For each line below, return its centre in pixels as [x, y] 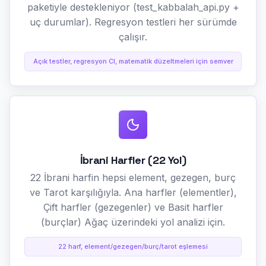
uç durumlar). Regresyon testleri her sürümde [133, 22]
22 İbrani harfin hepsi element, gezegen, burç [133, 177]
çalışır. [133, 37]
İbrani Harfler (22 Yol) [133, 160]
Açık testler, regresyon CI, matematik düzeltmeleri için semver [133, 61]
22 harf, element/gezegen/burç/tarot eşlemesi [133, 246]
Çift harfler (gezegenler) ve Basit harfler [133, 207]
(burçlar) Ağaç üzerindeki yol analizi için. [133, 222]
